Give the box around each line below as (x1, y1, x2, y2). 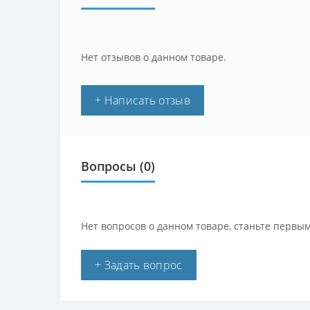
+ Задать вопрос (95, 257, 183, 273)
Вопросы (81, 157, 136, 174)
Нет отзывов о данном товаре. (81, 50, 226, 64)
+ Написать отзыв (95, 92, 190, 108)
